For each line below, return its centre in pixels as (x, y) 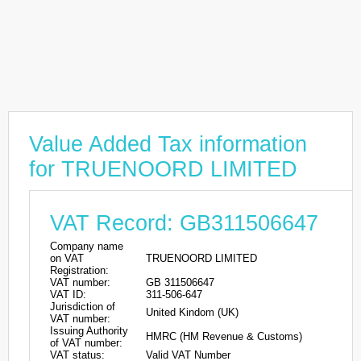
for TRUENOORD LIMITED (163, 169)
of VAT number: (86, 343)
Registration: (79, 270)
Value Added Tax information (168, 144)
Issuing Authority (89, 331)
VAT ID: (68, 295)
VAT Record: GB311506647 (184, 223)
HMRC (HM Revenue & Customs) (224, 336)
